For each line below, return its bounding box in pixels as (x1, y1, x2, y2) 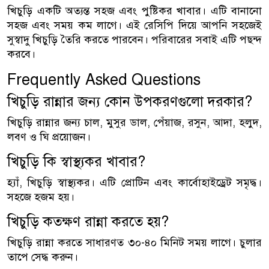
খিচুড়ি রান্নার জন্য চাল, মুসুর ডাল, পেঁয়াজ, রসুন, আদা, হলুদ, (7, 115, 262, 129)
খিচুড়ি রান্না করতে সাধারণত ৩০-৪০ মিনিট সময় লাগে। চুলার (7, 235, 262, 249)
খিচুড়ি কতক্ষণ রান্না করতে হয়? (7, 213, 169, 231)
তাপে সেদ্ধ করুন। (7, 250, 78, 264)
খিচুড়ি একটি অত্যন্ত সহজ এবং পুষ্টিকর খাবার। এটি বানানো (7, 4, 262, 17)
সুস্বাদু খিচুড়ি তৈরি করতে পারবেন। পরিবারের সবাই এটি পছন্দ (7, 32, 262, 46)
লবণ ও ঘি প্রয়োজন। (7, 130, 91, 144)
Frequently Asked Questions (7, 70, 201, 89)
